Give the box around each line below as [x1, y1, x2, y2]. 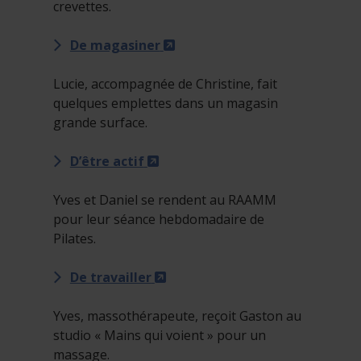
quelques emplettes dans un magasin [53, 94, 278, 113]
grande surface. [53, 114, 147, 132]
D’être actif [69, 152, 144, 171]
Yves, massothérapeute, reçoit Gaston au [53, 307, 301, 326]
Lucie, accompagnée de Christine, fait [53, 75, 277, 93]
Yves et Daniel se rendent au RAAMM [53, 191, 276, 210]
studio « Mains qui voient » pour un [53, 326, 266, 345]
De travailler [69, 268, 151, 287]
